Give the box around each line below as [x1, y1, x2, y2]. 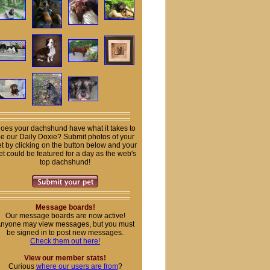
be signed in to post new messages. [7, 228, 124, 237]
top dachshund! [40, 158, 90, 166]
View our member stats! [24, 254, 106, 262]
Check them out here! [30, 237, 100, 245]
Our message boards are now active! [5, 212, 125, 220]
